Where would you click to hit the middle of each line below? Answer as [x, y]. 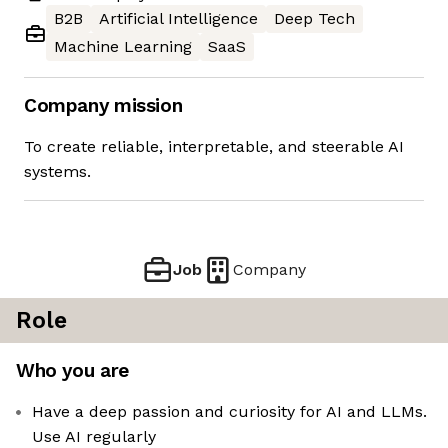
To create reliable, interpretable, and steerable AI [214, 147]
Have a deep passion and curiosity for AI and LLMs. [229, 412]
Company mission [103, 106]
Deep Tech [314, 19]
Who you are [72, 371]
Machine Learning [123, 47]
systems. [57, 172]
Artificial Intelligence [178, 19]
